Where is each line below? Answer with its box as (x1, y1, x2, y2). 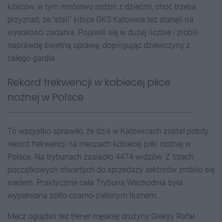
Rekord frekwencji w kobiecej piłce (7, 75, 170, 89)
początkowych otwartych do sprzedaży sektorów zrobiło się (7, 165, 215, 174)
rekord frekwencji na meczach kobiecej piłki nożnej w (7, 139, 191, 149)
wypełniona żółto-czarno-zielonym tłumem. (7, 191, 158, 200)
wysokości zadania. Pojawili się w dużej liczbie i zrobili (7, 28, 198, 37)
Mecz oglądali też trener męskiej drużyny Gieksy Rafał (7, 212, 195, 221)
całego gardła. (7, 54, 57, 63)
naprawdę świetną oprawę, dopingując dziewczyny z (7, 41, 190, 50)
